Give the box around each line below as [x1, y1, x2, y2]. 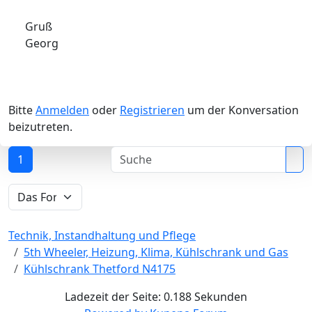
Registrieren [120, 102, 185, 118]
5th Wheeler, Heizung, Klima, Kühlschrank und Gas [24, 244, 288, 260]
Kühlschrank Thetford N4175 [24, 261, 175, 277]
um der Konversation [185, 102, 299, 118]
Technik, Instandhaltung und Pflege [8, 228, 196, 244]
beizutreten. [8, 119, 72, 135]
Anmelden [36, 102, 89, 118]
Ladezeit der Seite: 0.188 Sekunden [65, 289, 247, 305]
